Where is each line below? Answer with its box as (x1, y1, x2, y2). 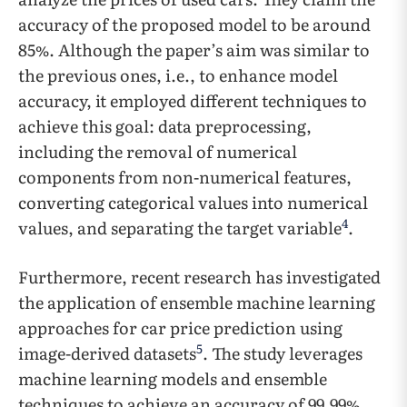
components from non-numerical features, (18, 164, 352, 189)
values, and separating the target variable (18, 215, 342, 240)
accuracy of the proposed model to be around (18, 12, 371, 36)
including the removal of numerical (18, 139, 297, 164)
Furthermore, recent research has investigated (18, 264, 381, 289)
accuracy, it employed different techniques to (18, 88, 367, 113)
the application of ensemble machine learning (18, 290, 375, 314)
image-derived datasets (18, 341, 196, 365)
